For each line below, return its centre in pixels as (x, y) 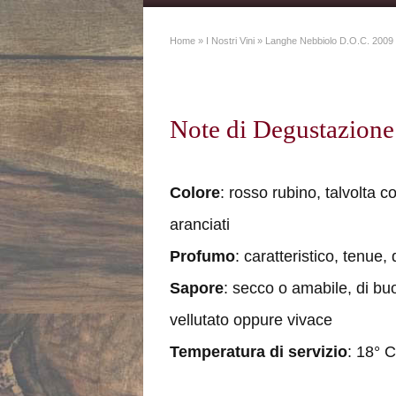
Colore (195, 193)
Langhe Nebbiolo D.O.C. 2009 (329, 41)
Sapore (197, 288)
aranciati (200, 225)
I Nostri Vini (230, 41)
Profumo (202, 256)
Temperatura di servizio (259, 352)
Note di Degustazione (282, 129)
